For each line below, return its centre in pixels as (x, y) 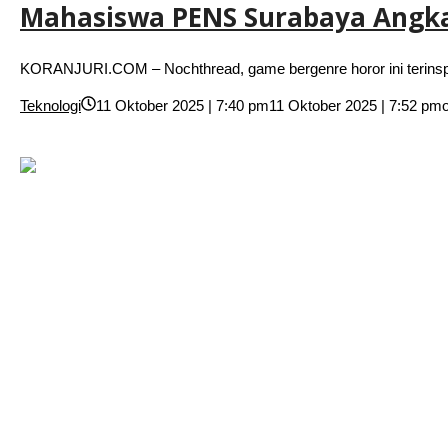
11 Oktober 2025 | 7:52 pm (355, 106)
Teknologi (50, 106)
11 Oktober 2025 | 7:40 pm (182, 106)
